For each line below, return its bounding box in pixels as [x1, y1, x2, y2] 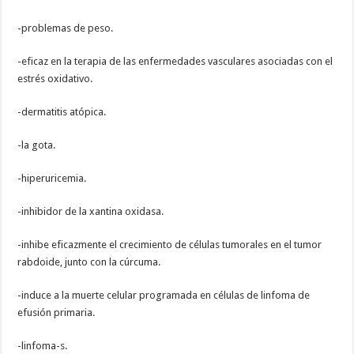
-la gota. [17, 139, 56, 152]
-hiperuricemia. [17, 172, 87, 185]
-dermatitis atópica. [17, 106, 107, 119]
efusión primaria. [17, 307, 96, 319]
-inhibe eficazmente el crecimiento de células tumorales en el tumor [17, 239, 322, 251]
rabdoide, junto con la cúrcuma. [17, 256, 161, 269]
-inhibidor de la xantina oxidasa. [17, 205, 164, 218]
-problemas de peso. [17, 22, 114, 35]
